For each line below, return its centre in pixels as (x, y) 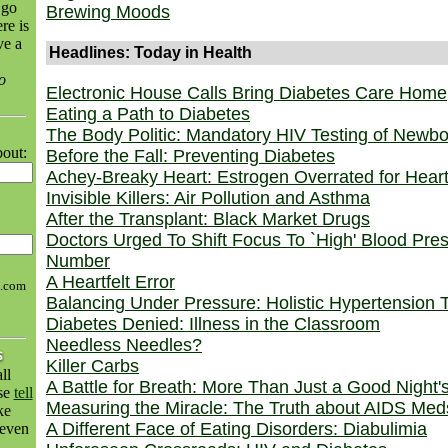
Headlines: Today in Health (150, 52)
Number (78, 261)
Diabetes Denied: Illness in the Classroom (213, 324)
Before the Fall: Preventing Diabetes (190, 156)
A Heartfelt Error (110, 282)
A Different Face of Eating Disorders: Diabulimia (236, 429)
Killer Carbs (92, 366)
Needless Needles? (124, 345)
